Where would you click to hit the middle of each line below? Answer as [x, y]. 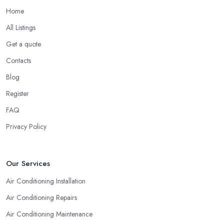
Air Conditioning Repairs [41, 197]
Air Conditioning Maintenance [49, 214]
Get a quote [23, 44]
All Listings [21, 27]
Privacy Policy [26, 126]
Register [17, 93]
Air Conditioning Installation [46, 181]
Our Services [28, 163]
